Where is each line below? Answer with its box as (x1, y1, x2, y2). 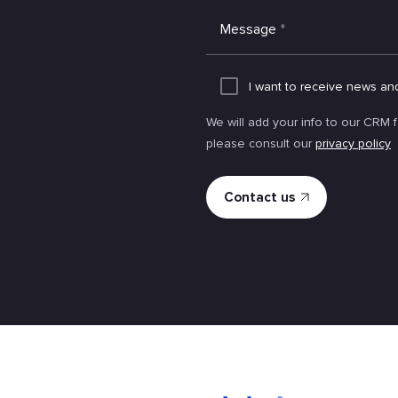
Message (220, 20, 276, 38)
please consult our (206, 136, 315, 151)
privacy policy (315, 136, 391, 151)
